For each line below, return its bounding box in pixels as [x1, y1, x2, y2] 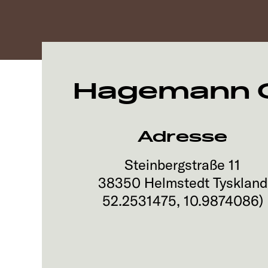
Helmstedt [144, 173, 209, 191]
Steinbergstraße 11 [124, 156, 241, 173]
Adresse [138, 127, 228, 147]
